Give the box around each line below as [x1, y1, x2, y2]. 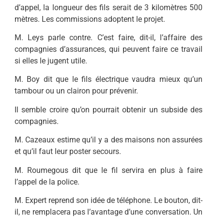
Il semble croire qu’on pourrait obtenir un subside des [15, 105, 202, 114]
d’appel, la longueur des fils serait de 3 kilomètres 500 [15, 2, 202, 12]
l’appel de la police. [15, 177, 79, 186]
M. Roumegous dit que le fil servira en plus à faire [15, 165, 202, 175]
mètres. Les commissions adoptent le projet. [15, 14, 165, 24]
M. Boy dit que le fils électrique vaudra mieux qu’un [15, 75, 202, 84]
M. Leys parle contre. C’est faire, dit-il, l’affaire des [15, 33, 202, 43]
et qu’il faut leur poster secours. [15, 147, 121, 156]
